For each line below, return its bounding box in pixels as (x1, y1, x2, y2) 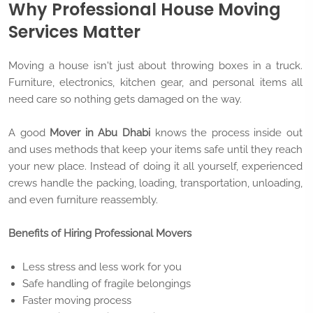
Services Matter (8, 20, 140, 43)
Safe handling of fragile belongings (22, 277, 191, 290)
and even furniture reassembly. (8, 193, 158, 206)
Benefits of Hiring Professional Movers (8, 226, 191, 240)
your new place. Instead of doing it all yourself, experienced (8, 159, 303, 173)
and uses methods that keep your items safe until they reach (8, 143, 303, 156)
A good (8, 126, 50, 139)
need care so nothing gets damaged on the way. (8, 92, 242, 105)
